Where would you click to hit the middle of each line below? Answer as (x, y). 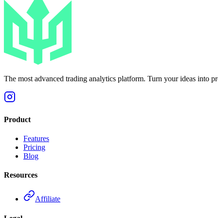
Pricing (34, 147)
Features (36, 138)
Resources (21, 175)
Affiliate (48, 199)
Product (17, 119)
